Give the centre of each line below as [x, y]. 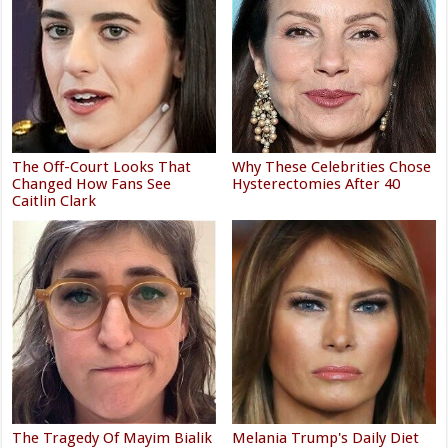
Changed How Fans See [92, 184]
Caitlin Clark [54, 201]
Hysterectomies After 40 [316, 184]
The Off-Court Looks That [102, 167]
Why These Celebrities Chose [332, 167]
